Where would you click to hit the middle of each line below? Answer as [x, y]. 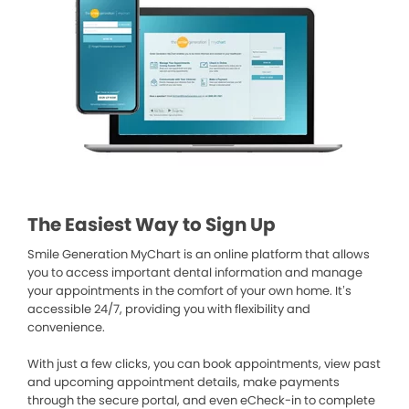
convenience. [66, 327]
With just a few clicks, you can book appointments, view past [204, 364]
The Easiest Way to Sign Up [152, 225]
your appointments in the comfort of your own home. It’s [189, 291]
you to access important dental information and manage [195, 273]
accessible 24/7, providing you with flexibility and [169, 309]
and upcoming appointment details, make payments [184, 382]
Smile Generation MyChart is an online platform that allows [199, 254]
